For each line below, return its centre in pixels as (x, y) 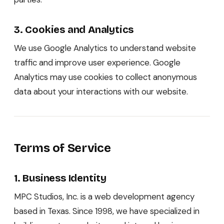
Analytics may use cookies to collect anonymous (105, 77)
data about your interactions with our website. (101, 92)
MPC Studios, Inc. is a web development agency (104, 197)
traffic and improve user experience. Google (97, 63)
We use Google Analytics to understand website (105, 48)
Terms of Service (62, 148)
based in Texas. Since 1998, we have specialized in (107, 211)
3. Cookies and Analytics (74, 30)
